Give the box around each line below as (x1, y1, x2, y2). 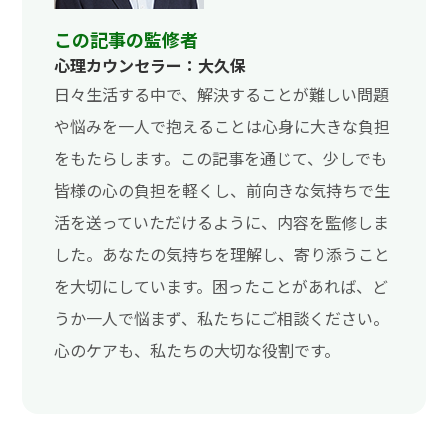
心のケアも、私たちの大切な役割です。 (54, 338, 341, 363)
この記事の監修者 (54, 26, 199, 53)
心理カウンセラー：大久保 (54, 53, 247, 78)
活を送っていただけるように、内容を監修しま (54, 210, 390, 235)
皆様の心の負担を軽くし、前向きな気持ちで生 (54, 178, 391, 203)
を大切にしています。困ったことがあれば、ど (54, 274, 389, 299)
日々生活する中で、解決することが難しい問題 (54, 82, 390, 107)
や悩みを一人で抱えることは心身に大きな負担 (54, 114, 391, 139)
